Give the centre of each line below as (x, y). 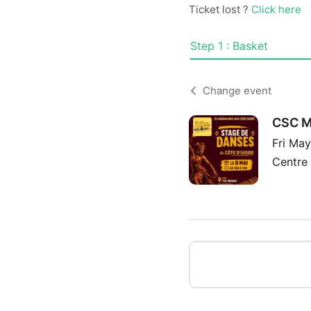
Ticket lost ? (220, 9)
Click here (276, 9)
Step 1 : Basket (229, 46)
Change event (237, 91)
